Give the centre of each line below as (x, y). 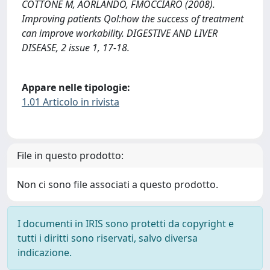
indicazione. (45, 253)
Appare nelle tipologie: (76, 87)
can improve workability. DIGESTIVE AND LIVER (120, 33)
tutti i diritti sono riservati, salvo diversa (108, 238)
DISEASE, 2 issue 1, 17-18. (76, 48)
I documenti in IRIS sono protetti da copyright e (126, 224)
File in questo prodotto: (70, 156)
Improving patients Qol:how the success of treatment (133, 19)
